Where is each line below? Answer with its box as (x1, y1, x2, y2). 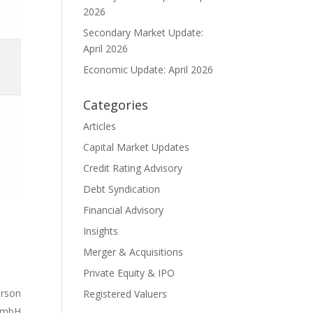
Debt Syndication (83, 182, 161, 196)
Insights (83, 224, 119, 238)
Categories (83, 96, 149, 113)
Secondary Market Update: (83, 26, 204, 39)
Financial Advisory (83, 203, 164, 217)
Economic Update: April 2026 (83, 63, 214, 76)
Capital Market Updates (83, 140, 190, 154)
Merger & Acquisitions (83, 245, 184, 259)
